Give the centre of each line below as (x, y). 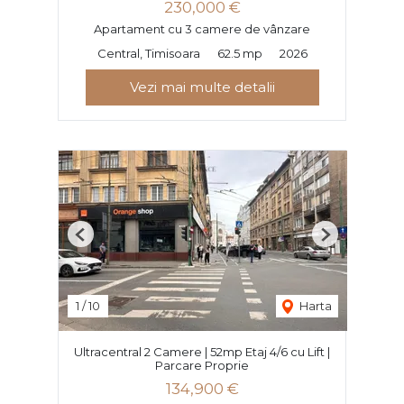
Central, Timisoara (148, 54)
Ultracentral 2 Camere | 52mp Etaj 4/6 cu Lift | (202, 352)
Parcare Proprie (202, 366)
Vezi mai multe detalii (202, 87)
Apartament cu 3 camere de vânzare (202, 29)
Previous (105, 241)
